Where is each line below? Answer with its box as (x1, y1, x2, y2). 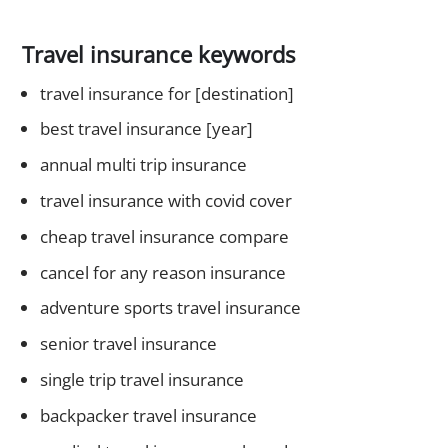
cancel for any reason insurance (39, 260, 286, 284)
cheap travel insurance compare (39, 224, 289, 248)
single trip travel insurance (39, 368, 244, 392)
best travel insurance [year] (39, 117, 253, 141)
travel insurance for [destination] (39, 81, 294, 105)
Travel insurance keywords (22, 38, 295, 69)
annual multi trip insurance (39, 153, 247, 177)
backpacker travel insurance (39, 403, 257, 427)
